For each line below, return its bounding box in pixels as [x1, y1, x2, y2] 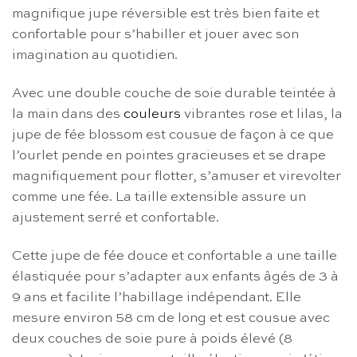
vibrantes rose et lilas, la [181, 107, 343, 121]
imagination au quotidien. [12, 49, 178, 63]
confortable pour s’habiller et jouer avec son [12, 28, 299, 42]
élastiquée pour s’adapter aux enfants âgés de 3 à [12, 269, 339, 284]
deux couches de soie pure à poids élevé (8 [12, 331, 292, 346]
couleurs [124, 107, 181, 121]
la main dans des [12, 107, 124, 121]
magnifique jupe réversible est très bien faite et [12, 7, 320, 22]
